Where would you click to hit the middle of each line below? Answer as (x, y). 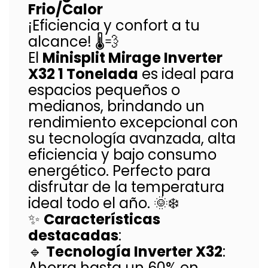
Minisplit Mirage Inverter (133, 58)
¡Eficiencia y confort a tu (114, 25)
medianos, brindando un (116, 106)
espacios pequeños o (104, 90)
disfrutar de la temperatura (126, 187)
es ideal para (186, 74)
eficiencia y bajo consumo (122, 155)
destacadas (73, 235)
